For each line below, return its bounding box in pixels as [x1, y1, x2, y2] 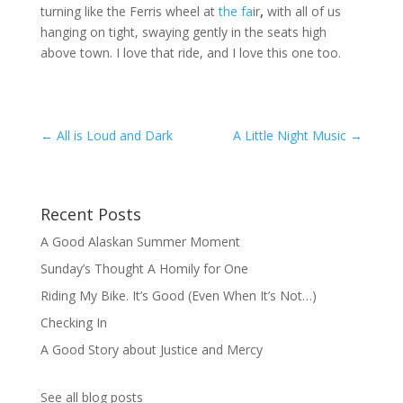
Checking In [40, 314, 107, 331]
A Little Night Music [233, 127, 351, 144]
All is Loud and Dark [52, 127, 173, 144]
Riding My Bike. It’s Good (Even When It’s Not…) [40, 287, 317, 304]
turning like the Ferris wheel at [40, 3, 219, 20]
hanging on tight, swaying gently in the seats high [40, 23, 327, 40]
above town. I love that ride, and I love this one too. [40, 44, 341, 61]
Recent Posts [40, 203, 141, 225]
